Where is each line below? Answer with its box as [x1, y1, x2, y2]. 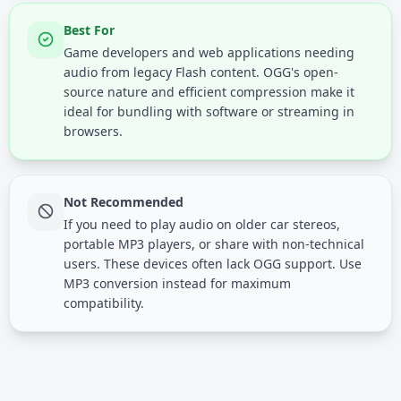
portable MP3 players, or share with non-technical [64, 235, 364, 252]
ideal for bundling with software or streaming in [64, 103, 354, 120]
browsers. [64, 123, 123, 140]
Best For [64, 21, 115, 38]
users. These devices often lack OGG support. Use [64, 255, 362, 272]
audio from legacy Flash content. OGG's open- [64, 64, 338, 81]
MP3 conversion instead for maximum [64, 275, 291, 292]
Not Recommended [64, 193, 183, 210]
